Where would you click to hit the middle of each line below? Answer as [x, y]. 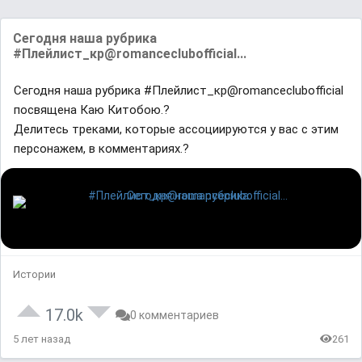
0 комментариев [175, 315]
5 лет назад [42, 339]
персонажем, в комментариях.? [101, 148]
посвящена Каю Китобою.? [92, 109]
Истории [34, 274]
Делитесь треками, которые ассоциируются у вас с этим [176, 129]
